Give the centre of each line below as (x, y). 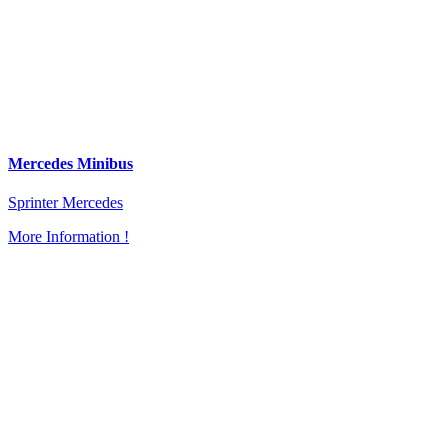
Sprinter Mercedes (65, 203)
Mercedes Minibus (70, 163)
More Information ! (68, 237)
